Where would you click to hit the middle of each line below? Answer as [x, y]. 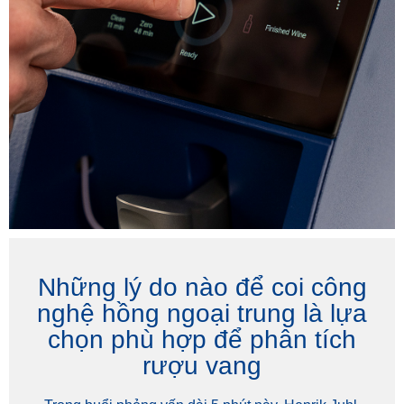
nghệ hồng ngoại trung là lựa [202, 313]
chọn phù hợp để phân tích [202, 339]
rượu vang [202, 365]
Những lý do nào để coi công [202, 287]
